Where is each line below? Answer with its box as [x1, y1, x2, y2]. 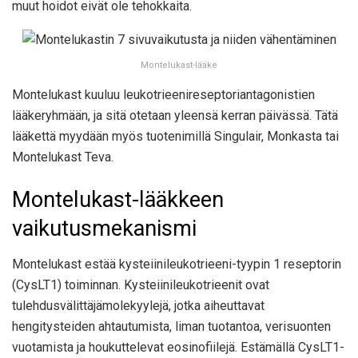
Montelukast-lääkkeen [12, 187, 224, 213]
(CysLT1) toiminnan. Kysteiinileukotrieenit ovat [12, 277, 269, 293]
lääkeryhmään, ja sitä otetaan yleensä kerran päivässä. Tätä [12, 107, 338, 123]
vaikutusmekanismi [12, 216, 197, 242]
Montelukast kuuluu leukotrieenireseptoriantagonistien [12, 86, 315, 102]
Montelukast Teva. [12, 149, 113, 165]
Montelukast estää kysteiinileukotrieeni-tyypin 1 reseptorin [12, 257, 341, 272]
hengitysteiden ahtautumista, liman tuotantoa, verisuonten [12, 319, 331, 335]
